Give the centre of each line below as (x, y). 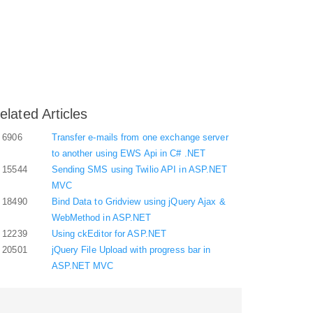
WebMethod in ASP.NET (101, 218)
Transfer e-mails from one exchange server (140, 137)
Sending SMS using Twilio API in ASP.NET (139, 169)
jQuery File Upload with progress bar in (131, 250)
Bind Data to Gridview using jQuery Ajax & (138, 202)
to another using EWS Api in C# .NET (129, 153)
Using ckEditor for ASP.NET (109, 234)
